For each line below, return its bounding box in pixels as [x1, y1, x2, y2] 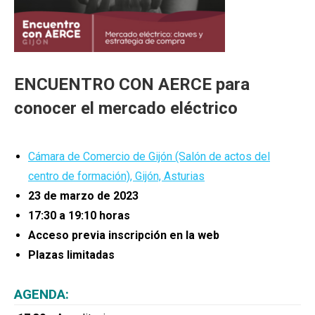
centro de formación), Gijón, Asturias [28, 169, 205, 183]
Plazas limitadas [28, 247, 115, 262]
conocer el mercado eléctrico [14, 98, 238, 118]
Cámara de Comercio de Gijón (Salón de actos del [28, 149, 270, 163]
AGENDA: [14, 285, 69, 302]
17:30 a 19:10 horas [28, 208, 130, 222]
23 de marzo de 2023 [28, 188, 139, 202]
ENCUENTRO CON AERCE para [14, 74, 250, 94]
